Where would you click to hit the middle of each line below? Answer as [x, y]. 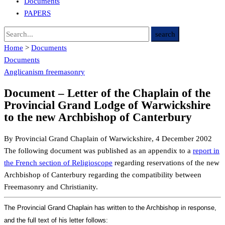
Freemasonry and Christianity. [51, 187]
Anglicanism [25, 72]
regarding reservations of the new [166, 163]
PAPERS [37, 13]
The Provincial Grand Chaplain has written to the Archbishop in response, [110, 208]
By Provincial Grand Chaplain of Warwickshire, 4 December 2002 [108, 139]
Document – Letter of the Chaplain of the [107, 93]
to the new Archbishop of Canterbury [98, 117]
